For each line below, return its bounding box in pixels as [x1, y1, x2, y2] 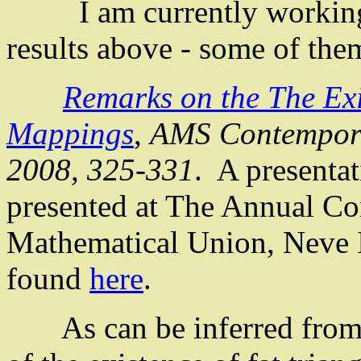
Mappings [6, 116, 134, 151]
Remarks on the [63, 80, 268, 115]
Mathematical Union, [6, 225, 283, 260]
